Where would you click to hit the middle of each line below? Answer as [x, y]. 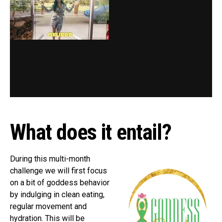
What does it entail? [91, 132]
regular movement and [48, 206]
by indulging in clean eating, [57, 194]
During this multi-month [50, 159]
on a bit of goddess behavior [60, 182]
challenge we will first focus [58, 170]
